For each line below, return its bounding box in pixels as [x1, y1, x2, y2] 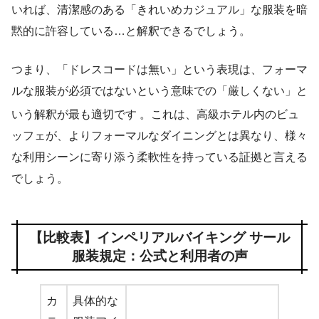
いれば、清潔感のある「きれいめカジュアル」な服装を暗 [11, 3, 308, 16]
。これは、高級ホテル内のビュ [140, 108, 299, 120]
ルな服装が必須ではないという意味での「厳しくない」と [11, 84, 308, 97]
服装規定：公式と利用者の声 [71, 248, 248, 263]
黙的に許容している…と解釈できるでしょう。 [11, 24, 251, 37]
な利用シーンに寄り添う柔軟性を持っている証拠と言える [11, 150, 308, 163]
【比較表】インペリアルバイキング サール [29, 229, 290, 245]
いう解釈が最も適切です [11, 108, 140, 120]
